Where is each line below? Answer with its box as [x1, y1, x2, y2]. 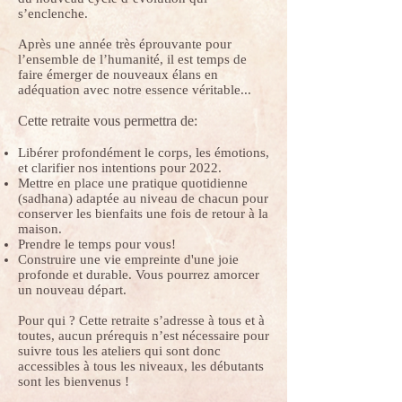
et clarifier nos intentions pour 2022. [18, 161, 222, 175]
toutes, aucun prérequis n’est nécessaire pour [18, 328, 269, 343]
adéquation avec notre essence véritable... [18, 83, 251, 97]
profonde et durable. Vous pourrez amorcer [18, 267, 259, 282]
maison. [18, 222, 62, 236]
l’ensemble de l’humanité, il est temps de [18, 52, 247, 66]
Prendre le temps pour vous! [18, 237, 176, 251]
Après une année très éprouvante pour [18, 37, 232, 51]
